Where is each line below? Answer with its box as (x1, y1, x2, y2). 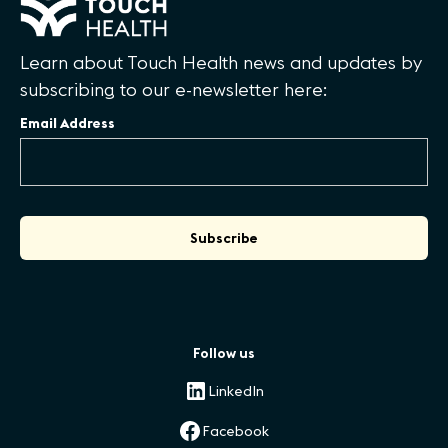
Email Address (20, 114, 115, 133)
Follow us (192, 344, 255, 363)
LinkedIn (207, 382, 264, 401)
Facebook (202, 422, 270, 441)
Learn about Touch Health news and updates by (20, 51, 422, 75)
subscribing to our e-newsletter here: (20, 78, 327, 102)
